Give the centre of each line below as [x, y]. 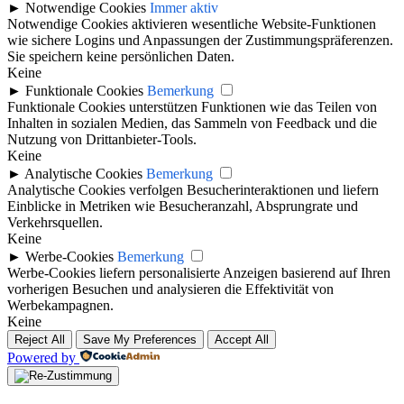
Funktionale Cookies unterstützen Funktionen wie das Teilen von [192, 107]
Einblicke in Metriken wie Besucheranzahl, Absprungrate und [183, 207]
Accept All [242, 340]
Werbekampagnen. [60, 306]
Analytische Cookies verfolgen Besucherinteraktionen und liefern [193, 190]
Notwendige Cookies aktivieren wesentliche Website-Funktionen [192, 24]
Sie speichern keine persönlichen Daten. [121, 57]
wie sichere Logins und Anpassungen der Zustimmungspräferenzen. [200, 41]
